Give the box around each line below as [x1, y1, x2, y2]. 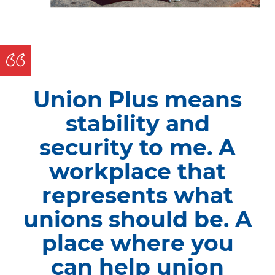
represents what [42, 181, 233, 209]
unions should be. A [23, 205, 252, 233]
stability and [65, 109, 210, 137]
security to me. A [39, 133, 236, 161]
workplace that [49, 157, 226, 185]
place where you [41, 229, 234, 257]
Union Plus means [33, 85, 242, 113]
